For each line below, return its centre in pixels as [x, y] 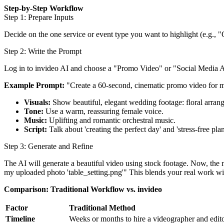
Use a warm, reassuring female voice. [103, 111]
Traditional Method [102, 207]
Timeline [20, 218]
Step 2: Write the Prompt [43, 51]
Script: [35, 129]
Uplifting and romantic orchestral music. [111, 120]
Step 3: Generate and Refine [48, 146]
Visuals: [37, 102]
